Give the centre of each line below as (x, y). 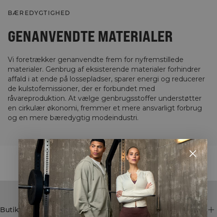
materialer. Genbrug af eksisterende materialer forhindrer (104, 70)
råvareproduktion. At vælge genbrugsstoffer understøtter (105, 99)
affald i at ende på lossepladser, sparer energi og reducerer (106, 79)
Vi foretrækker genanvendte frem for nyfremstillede (96, 60)
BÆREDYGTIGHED (39, 13)
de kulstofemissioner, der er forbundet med (81, 89)
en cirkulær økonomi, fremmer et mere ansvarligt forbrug (105, 108)
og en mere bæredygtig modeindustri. (73, 118)
